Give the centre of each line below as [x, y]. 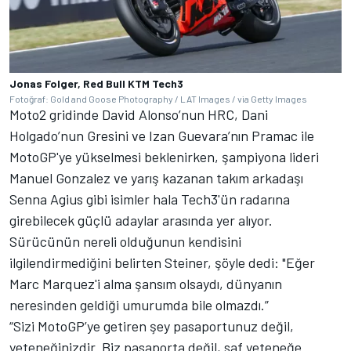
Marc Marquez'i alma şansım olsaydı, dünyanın [146, 284]
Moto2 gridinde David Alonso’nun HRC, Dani [139, 114]
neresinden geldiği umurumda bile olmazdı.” [141, 305]
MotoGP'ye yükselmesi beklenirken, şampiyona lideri [164, 157]
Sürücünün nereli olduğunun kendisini [125, 241]
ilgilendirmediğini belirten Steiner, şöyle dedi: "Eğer [162, 262]
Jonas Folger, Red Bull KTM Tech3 [96, 83]
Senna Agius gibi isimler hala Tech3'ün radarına [150, 199]
